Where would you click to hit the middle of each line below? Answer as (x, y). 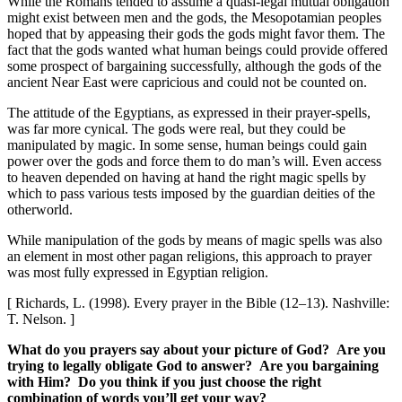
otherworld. (40, 209)
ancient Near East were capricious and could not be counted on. (187, 82)
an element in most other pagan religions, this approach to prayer (189, 256)
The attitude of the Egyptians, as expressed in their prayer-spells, (189, 112)
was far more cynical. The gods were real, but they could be (176, 128)
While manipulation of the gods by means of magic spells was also (195, 240)
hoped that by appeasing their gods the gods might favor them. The (196, 33)
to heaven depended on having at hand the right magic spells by (187, 177)
